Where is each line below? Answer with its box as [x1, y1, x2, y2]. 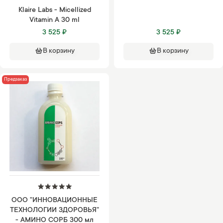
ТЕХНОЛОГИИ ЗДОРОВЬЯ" [10, 206, 99, 215]
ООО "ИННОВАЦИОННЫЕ [11, 196, 98, 205]
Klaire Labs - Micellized [18, 6, 91, 14]
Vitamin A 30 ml [29, 16, 80, 24]
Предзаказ [3, 77, 27, 83]
